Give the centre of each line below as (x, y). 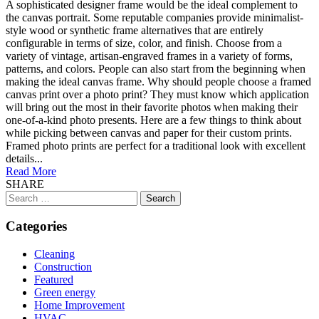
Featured (54, 280)
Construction (63, 267)
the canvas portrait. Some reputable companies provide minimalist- (155, 17)
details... (24, 158)
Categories (36, 226)
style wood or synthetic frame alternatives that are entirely (135, 30)
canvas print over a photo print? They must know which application (157, 94)
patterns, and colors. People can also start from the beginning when (156, 68)
